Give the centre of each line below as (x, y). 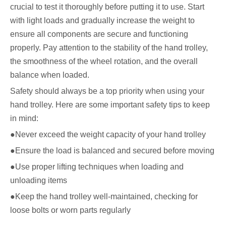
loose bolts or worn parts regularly (70, 210)
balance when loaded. (50, 75)
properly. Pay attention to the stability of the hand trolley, (109, 48)
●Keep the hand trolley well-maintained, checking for (104, 196)
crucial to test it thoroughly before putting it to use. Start (107, 7)
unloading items (39, 180)
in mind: (24, 118)
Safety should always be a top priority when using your (107, 91)
